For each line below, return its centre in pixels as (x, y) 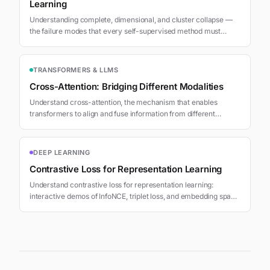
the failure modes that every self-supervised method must (125, 31)
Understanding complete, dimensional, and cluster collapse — (131, 19)
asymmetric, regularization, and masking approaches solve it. (131, 54)
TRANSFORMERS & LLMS (76, 70)
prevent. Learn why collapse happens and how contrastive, (127, 42)
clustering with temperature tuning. (87, 207)
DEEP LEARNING (62, 152)
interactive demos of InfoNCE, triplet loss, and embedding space (134, 196)
